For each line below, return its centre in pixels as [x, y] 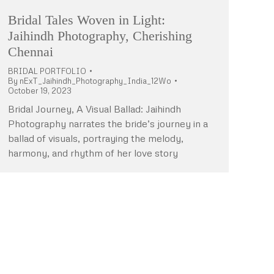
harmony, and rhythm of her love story [93, 153]
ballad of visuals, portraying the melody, [96, 138]
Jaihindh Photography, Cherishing [100, 35]
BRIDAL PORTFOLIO [47, 71]
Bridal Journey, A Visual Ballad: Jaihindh [94, 109]
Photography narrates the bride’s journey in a [108, 123]
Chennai [31, 51]
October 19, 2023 [40, 90]
